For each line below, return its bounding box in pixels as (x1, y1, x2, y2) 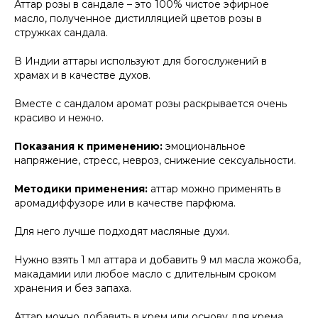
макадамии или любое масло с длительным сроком (14, 268, 276, 281)
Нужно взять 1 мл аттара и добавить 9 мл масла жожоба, (14, 253, 301, 267)
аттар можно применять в (150, 182, 281, 196)
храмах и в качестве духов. (14, 69, 150, 82)
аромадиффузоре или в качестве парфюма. (14, 197, 236, 210)
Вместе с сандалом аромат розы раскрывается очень (14, 97, 287, 111)
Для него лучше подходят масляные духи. (14, 225, 229, 238)
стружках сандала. (14, 26, 108, 40)
